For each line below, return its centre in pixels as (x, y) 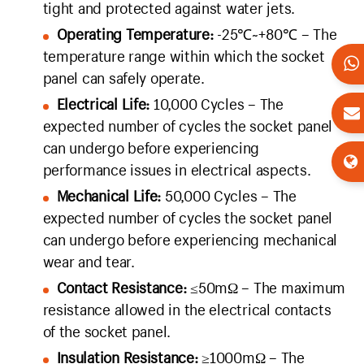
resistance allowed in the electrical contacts (187, 310)
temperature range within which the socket (184, 56)
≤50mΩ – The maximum (266, 288)
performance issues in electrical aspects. (177, 170)
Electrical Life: (103, 104)
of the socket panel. (107, 332)
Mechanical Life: (109, 196)
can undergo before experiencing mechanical (190, 240)
